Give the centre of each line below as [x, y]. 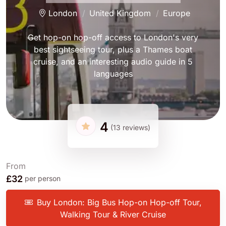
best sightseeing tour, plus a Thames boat [113, 50]
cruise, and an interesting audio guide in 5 [113, 62]
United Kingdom [120, 13]
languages [113, 74]
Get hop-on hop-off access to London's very [113, 38]
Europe [176, 13]
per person [43, 179]
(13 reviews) [130, 127]
